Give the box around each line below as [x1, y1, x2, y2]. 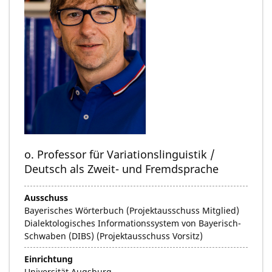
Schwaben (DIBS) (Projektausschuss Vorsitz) [24, 229, 203, 242]
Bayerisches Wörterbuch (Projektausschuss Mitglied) [24, 204, 239, 216]
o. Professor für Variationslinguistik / [24, 146, 215, 161]
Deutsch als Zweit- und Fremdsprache [24, 161, 219, 176]
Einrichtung [24, 253, 73, 265]
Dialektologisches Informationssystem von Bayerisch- [24, 217, 241, 229]
